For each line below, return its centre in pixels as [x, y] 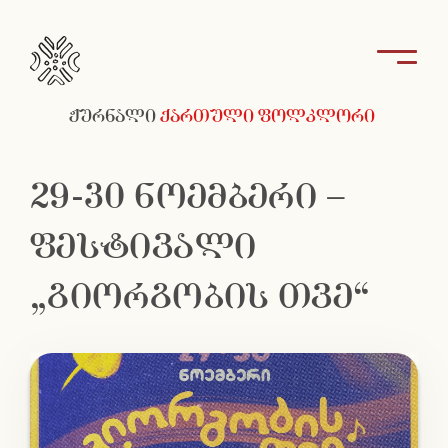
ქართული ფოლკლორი [267, 117]
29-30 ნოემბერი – [189, 198]
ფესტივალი [143, 248]
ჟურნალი [112, 117]
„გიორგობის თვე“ [200, 298]
